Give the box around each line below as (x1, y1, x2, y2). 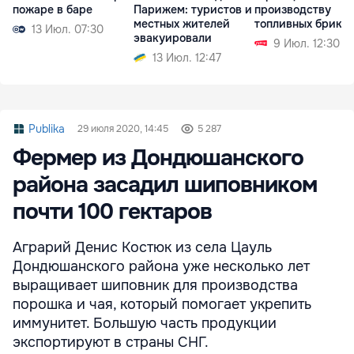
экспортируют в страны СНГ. (13, 333, 209, 352)
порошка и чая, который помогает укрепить (13, 296, 311, 314)
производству (254, 2, 331, 17)
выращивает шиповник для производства (13, 277, 298, 295)
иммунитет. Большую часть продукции (13, 314, 277, 333)
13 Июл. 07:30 (32, 21, 104, 36)
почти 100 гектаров (13, 198, 212, 227)
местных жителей (134, 16, 230, 31)
